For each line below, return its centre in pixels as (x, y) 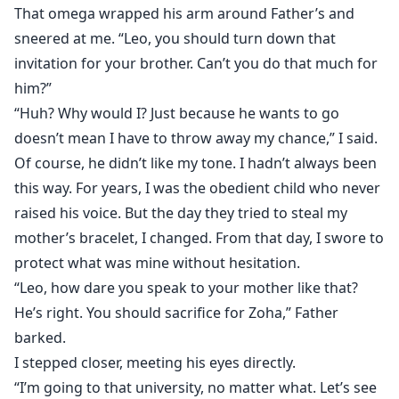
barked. (40, 338)
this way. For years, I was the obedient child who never (197, 188)
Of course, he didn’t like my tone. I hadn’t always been (195, 163)
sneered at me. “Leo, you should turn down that (175, 39)
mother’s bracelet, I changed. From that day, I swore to (199, 238)
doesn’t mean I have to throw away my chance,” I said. (196, 138)
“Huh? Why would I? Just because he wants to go (177, 114)
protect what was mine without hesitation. (157, 263)
